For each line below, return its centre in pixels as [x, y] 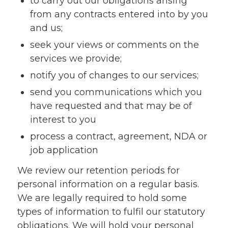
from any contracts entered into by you [119, 14]
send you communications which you [116, 92]
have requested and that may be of [111, 106]
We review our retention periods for [98, 170]
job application [64, 150]
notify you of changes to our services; [114, 75]
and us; [46, 28]
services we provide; [76, 59]
